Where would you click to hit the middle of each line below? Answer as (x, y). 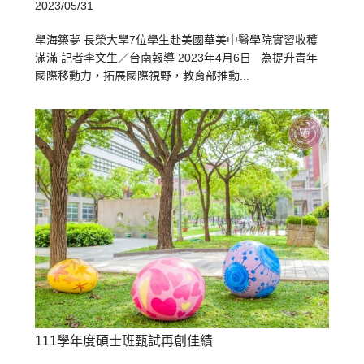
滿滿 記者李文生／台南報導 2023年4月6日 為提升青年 (177, 57)
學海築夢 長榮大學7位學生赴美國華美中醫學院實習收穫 (177, 39)
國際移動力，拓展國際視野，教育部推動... (143, 75)
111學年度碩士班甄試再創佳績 (124, 341)
